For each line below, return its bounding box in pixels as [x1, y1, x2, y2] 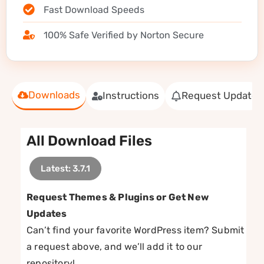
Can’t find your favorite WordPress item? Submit [27, 224, 245, 236]
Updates [27, 207, 67, 219]
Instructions [103, 90, 159, 102]
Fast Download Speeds [44, 4, 144, 15]
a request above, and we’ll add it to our [27, 240, 202, 252]
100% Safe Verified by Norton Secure [44, 29, 204, 41]
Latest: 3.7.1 [41, 163, 90, 174]
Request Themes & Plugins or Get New [27, 191, 209, 203]
